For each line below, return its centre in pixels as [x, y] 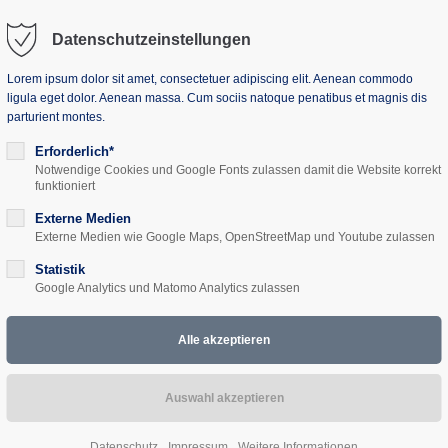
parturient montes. [55, 117]
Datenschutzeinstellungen [151, 39]
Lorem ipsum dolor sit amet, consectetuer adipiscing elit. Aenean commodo [209, 79]
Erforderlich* [74, 151]
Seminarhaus [128, 129]
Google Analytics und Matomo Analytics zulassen [167, 288]
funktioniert [64, 186]
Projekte [263, 129]
